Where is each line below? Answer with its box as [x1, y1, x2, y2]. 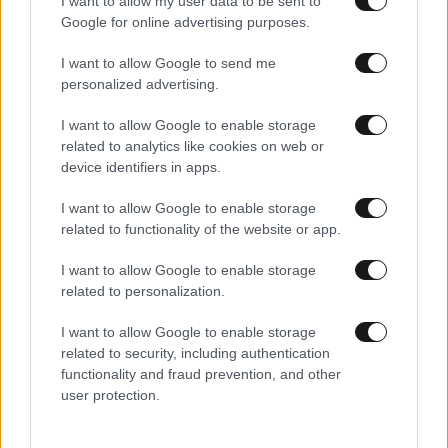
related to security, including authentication [61, 345, 330, 361]
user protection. [61, 387, 160, 403]
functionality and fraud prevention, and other [61, 366, 341, 382]
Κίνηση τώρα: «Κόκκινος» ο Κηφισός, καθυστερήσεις [8, 239, 409, 256]
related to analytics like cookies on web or [61, 138, 324, 154]
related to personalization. [61, 283, 225, 299]
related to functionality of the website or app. [61, 221, 341, 237]
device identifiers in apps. [61, 159, 221, 175]
